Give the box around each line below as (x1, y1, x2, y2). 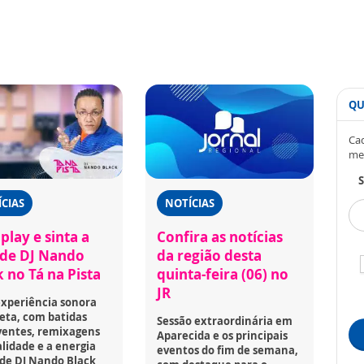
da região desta (157, 246, 262, 266)
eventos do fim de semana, (157, 343, 299, 358)
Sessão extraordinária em (157, 314, 293, 329)
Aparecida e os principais (157, 328, 288, 344)
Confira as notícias (157, 227, 284, 247)
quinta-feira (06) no (157, 265, 289, 284)
